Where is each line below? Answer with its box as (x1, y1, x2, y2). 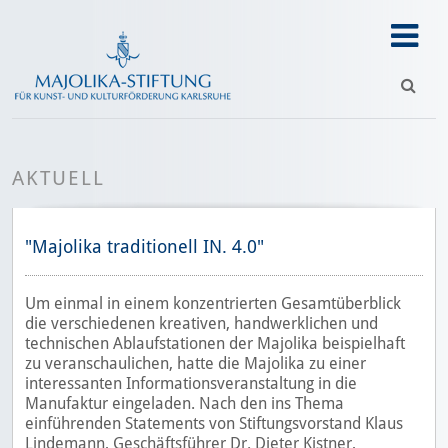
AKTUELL (12, 166, 105, 191)
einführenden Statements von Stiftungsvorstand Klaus (25, 414, 403, 434)
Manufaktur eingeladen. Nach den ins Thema (25, 394, 344, 414)
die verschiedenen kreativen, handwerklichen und (25, 314, 378, 334)
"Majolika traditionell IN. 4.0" (25, 236, 264, 258)
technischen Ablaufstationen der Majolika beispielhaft (25, 334, 405, 354)
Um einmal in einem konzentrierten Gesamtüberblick (25, 294, 401, 314)
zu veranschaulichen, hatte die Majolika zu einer (25, 354, 366, 374)
